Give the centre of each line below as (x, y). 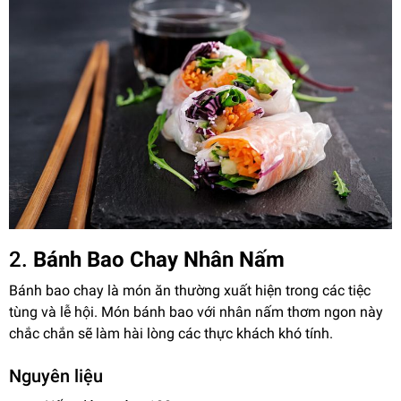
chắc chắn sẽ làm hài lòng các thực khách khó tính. (171, 334)
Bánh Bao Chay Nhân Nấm (159, 260)
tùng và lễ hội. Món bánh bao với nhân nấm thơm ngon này (196, 312)
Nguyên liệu (56, 376)
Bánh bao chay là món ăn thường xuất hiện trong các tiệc (190, 291)
